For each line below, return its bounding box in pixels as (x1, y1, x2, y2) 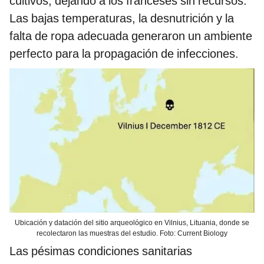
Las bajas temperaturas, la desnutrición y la (9, 11, 234, 26)
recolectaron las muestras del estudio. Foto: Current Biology (37, 229, 227, 237)
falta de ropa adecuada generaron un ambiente (9, 29, 252, 44)
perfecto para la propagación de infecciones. (9, 47, 239, 61)
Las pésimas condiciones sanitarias (9, 243, 192, 258)
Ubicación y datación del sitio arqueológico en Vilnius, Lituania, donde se (15, 218, 249, 227)
